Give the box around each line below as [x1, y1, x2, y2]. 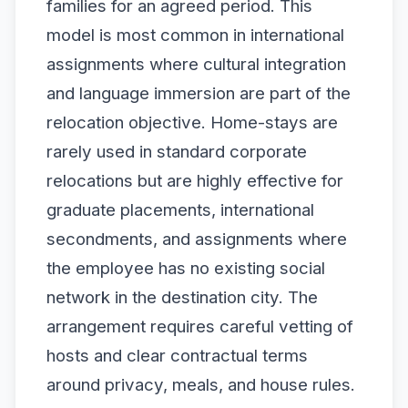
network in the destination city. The [46, 286, 318, 308]
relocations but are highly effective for [46, 169, 343, 191]
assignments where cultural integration [46, 53, 346, 75]
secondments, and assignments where [46, 228, 347, 250]
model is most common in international [46, 24, 344, 46]
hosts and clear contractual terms [46, 344, 308, 366]
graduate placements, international [46, 199, 314, 220]
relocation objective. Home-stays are [46, 111, 338, 133]
